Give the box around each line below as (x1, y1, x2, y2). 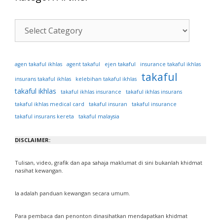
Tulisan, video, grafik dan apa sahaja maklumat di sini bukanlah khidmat (15, 159, 202, 167)
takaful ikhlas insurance (61, 88, 121, 96)
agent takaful (67, 61, 100, 68)
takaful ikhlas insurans (126, 88, 182, 96)
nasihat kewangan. (15, 167, 63, 175)
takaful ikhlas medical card (15, 101, 84, 108)
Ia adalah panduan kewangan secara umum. (15, 189, 130, 197)
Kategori (14, 19, 47, 31)
